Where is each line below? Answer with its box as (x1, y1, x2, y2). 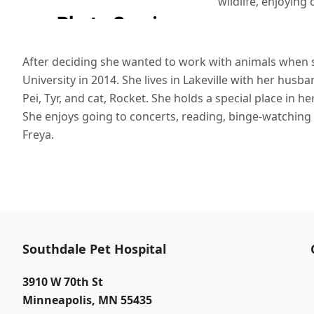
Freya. (22, 127, 54, 142)
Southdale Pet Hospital (22, 240, 166, 257)
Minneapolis (22, 292, 92, 308)
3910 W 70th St (22, 274, 103, 289)
